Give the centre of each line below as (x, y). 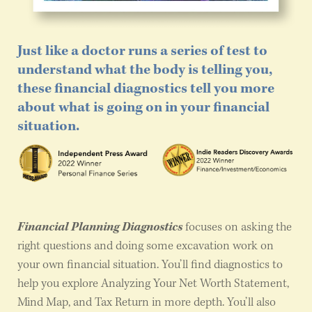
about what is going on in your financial (143, 107)
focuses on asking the (237, 228)
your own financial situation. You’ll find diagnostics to (150, 265)
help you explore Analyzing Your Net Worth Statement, (153, 284)
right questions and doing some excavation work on (146, 247)
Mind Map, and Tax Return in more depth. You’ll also (147, 303)
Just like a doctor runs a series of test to (142, 51)
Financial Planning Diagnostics (100, 228)
